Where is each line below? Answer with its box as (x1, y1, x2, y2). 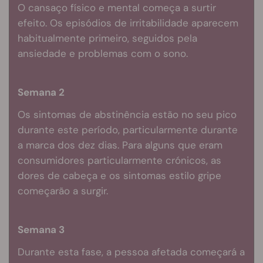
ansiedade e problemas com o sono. (18, 46, 188, 60)
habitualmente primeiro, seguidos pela (18, 31, 197, 45)
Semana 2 (18, 85, 65, 99)
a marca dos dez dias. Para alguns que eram (18, 138, 222, 151)
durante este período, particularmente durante (18, 123, 238, 136)
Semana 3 (18, 222, 65, 236)
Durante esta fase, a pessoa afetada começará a (18, 245, 245, 258)
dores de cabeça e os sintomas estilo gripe (18, 168, 221, 182)
